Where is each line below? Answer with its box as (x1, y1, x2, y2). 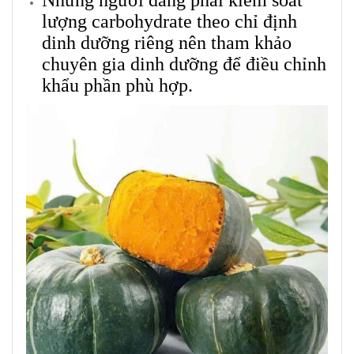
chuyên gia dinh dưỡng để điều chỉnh (42, 54, 326, 75)
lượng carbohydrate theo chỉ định (42, 11, 297, 32)
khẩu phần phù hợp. (42, 75, 193, 96)
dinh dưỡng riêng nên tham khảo (42, 32, 292, 54)
